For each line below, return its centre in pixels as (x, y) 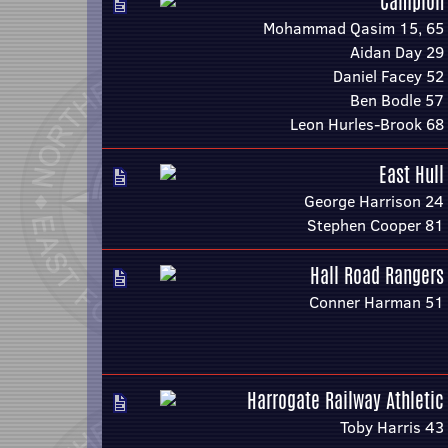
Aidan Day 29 (397, 52)
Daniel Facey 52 (388, 76)
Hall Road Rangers (377, 275)
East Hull (411, 174)
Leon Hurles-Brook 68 (367, 124)
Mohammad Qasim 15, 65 (353, 28)
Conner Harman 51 (376, 302)
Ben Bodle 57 (397, 100)
